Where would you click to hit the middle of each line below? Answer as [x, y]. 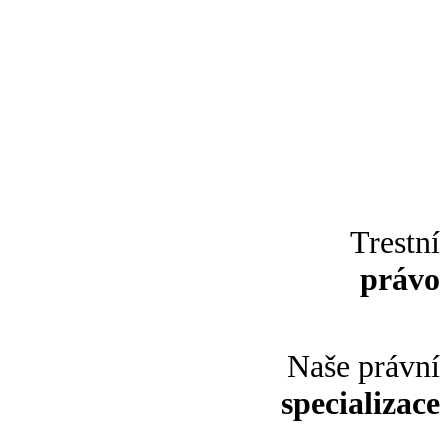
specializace [360, 403]
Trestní [395, 242]
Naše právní [363, 366]
